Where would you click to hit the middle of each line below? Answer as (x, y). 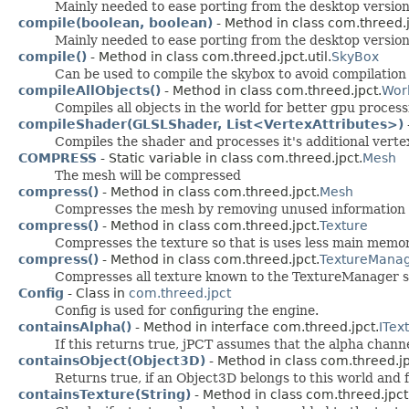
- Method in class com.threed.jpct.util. (209, 56)
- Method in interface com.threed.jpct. (255, 326)
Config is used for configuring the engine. (187, 310)
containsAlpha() (75, 326)
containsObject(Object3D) (112, 360)
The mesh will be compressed (148, 175)
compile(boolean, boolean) (115, 22)
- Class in (96, 293)
